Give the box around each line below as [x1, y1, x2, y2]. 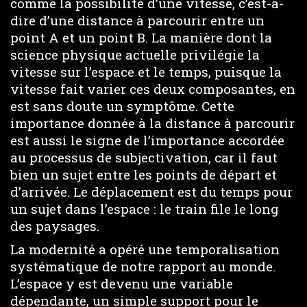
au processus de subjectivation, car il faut [10, 148, 278, 166]
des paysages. [10, 217, 99, 234]
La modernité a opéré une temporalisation [10, 241, 280, 258]
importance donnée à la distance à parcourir [10, 114, 295, 132]
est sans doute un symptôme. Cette [10, 97, 234, 114]
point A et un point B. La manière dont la [10, 28, 272, 46]
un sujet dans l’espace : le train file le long [10, 199, 279, 217]
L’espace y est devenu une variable [10, 275, 233, 292]
